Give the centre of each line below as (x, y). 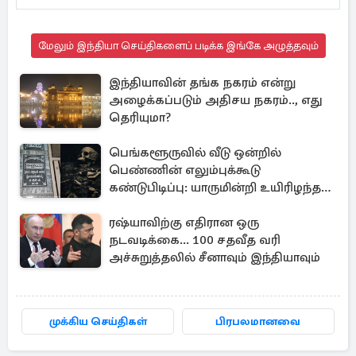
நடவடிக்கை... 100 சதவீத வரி (195, 240)
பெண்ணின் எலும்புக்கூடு (185, 170)
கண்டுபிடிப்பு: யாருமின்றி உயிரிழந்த (215, 188)
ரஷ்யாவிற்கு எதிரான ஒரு (184, 222)
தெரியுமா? (140, 118)
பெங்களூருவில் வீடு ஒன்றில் (195, 153)
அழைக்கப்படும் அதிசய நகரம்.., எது (216, 100)
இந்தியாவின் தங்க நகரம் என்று (202, 83)
